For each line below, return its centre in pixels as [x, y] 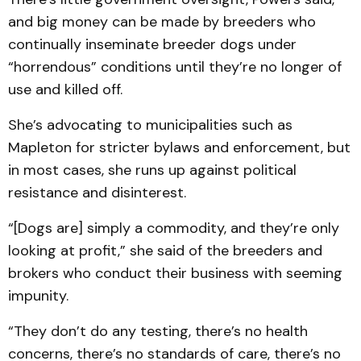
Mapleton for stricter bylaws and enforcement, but [179, 148]
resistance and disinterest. [97, 193]
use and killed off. [65, 90]
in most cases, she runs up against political [152, 170]
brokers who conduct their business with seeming [175, 274]
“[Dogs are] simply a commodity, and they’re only [174, 228]
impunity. [38, 296]
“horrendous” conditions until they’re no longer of [175, 67]
